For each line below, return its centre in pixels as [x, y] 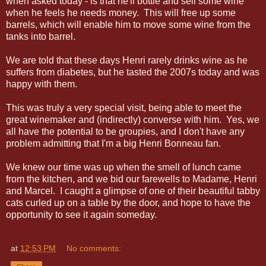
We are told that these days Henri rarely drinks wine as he [127, 60]
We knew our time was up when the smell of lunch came [123, 167]
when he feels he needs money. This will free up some [121, 12]
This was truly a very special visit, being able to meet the [124, 107]
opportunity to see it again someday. [81, 214]
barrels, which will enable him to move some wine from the [128, 24]
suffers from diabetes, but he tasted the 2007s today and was [133, 72]
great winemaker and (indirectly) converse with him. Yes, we [133, 119]
